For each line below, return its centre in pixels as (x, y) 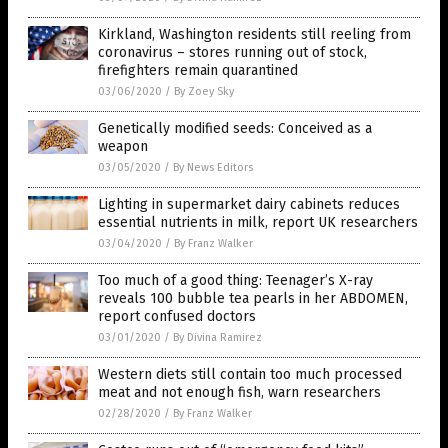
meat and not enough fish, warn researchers (239, 392)
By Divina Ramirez (217, 337)
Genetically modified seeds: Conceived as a (235, 128)
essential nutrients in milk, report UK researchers (258, 222)
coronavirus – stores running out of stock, (232, 52)
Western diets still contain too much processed (250, 374)
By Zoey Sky (204, 91)
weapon (123, 146)
